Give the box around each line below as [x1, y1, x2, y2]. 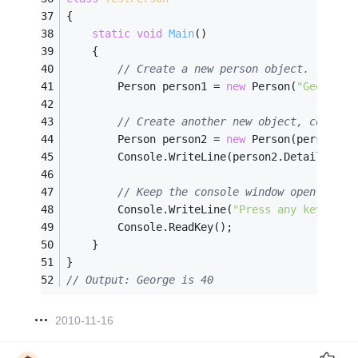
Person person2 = [66, 133, 227, 146]
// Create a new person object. [117, 62, 310, 76]
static [92, 27, 131, 41]
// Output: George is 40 [66, 273, 214, 287]
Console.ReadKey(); [66, 221, 233, 234]
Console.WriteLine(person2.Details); [66, 150, 342, 164]
